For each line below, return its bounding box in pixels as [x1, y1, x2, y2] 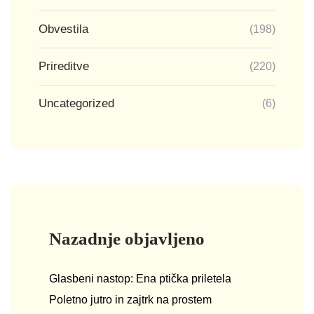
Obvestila [39, 22, 88, 36]
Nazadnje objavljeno [49, 229, 205, 248]
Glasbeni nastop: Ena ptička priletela [49, 273, 231, 285]
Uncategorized [39, 97, 114, 110]
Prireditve [39, 60, 89, 73]
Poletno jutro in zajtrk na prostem [49, 294, 212, 306]
